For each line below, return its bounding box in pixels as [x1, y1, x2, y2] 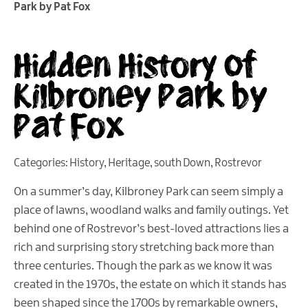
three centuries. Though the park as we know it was [14, 260, 272, 273]
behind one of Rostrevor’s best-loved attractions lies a [14, 223, 289, 236]
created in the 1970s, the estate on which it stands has [14, 278, 287, 291]
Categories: [14, 157, 69, 170]
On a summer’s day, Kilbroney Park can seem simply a [14, 186, 283, 199]
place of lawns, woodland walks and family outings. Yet [14, 204, 289, 217]
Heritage [108, 157, 150, 170]
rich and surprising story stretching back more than [14, 241, 274, 254]
